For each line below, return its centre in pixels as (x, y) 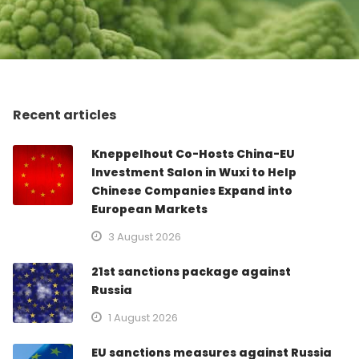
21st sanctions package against (192, 271)
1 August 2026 (143, 317)
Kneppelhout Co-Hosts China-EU (194, 153)
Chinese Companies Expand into (192, 190)
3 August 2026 (145, 236)
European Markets (150, 209)
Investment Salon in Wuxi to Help (194, 172)
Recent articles (65, 115)
